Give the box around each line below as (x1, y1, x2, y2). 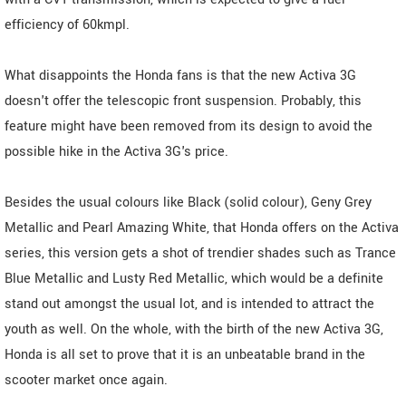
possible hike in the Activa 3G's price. (5, 141, 228, 161)
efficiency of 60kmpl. (5, 14, 130, 34)
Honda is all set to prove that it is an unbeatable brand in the (5, 344, 365, 364)
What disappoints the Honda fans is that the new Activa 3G (5, 65, 356, 85)
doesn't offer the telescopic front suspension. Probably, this (5, 91, 362, 111)
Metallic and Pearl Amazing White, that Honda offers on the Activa (5, 217, 399, 237)
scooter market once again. (5, 370, 168, 390)
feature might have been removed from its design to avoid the (5, 116, 372, 136)
